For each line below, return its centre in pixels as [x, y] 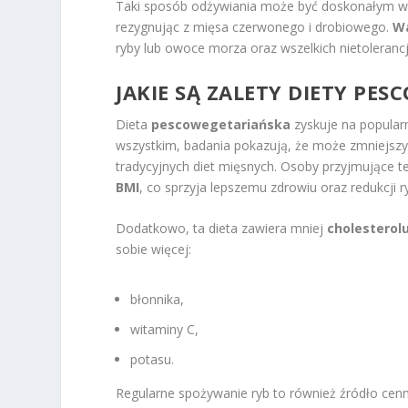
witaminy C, [165, 329]
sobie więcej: [154, 249]
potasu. [153, 359]
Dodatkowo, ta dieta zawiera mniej [222, 228]
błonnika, [158, 300]
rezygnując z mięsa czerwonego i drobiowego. [255, 27]
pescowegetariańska [221, 124]
